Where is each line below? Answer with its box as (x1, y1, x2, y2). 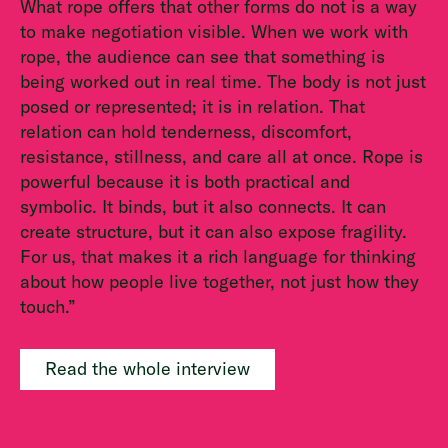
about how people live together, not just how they (20, 270, 419, 294)
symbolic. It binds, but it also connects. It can (20, 195, 386, 219)
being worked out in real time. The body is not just (20, 70, 426, 94)
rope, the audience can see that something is (20, 45, 385, 69)
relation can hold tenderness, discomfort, (20, 120, 352, 144)
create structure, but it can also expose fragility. (20, 220, 407, 244)
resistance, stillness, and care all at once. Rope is (20, 145, 423, 169)
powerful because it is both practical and (20, 170, 350, 194)
